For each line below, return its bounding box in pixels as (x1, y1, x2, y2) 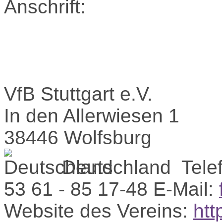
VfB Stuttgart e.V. (4, 83, 153, 105)
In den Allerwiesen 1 (4, 105, 179, 126)
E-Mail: (153, 178, 214, 200)
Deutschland (56, 157, 176, 178)
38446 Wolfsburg (4, 127, 152, 148)
